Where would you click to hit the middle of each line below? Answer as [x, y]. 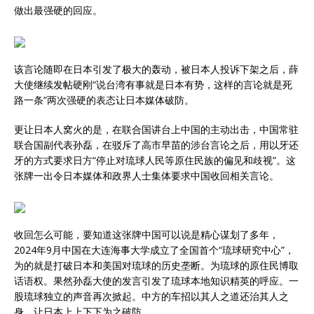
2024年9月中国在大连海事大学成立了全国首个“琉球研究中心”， [154, 250]
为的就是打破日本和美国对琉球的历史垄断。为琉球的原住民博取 [156, 266]
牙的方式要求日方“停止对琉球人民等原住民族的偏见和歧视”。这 [155, 161]
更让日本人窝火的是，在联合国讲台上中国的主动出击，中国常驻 [156, 130]
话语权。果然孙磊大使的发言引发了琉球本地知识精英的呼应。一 [156, 281]
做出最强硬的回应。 [58, 11]
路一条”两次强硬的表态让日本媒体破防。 [104, 100]
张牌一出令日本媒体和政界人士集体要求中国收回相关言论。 [146, 176]
